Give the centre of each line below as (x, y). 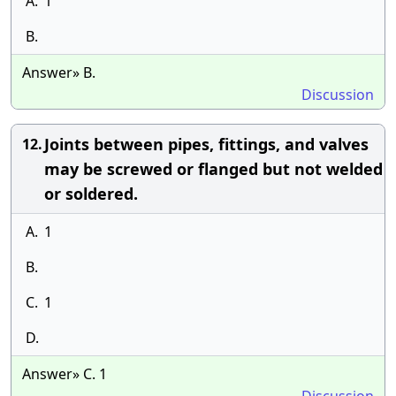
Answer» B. (59, 72)
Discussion (338, 95)
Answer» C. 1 (65, 374)
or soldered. (91, 194)
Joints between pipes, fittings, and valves (206, 144)
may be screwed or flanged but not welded (213, 169)
